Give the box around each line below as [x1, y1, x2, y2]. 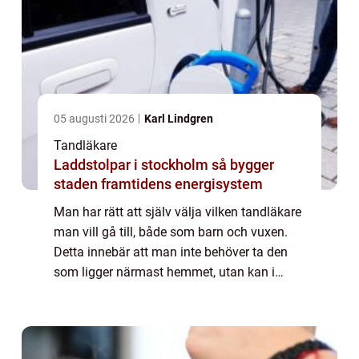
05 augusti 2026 [54, 111, 137, 125]
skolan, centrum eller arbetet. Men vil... [54, 304, 269, 320]
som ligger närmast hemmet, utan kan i [54, 264, 275, 280]
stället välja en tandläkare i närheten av [54, 284, 275, 300]
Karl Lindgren [144, 111, 213, 125]
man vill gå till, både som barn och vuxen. [54, 224, 288, 240]
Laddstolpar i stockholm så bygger [54, 155, 212, 173]
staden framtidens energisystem [54, 175, 263, 192]
